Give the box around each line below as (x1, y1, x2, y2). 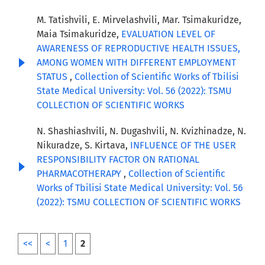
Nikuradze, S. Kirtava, (37, 140, 130, 151)
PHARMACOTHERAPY (37, 168, 124, 180)
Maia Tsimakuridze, (37, 28, 121, 40)
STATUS (37, 71, 70, 83)
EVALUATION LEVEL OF (121, 28, 215, 40)
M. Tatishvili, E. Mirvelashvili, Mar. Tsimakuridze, (37, 14, 241, 26)
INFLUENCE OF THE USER (130, 140, 236, 151)
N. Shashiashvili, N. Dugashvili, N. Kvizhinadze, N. (37, 125, 246, 137)
